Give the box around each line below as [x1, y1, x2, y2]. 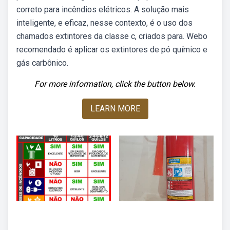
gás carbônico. [16, 58, 68, 68]
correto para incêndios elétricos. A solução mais [16, 5, 189, 14]
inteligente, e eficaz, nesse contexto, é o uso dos [16, 18, 193, 28]
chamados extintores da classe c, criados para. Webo [16, 31, 207, 41]
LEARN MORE [90, 104, 140, 113]
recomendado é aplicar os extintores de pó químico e [16, 45, 207, 54]
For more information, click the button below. [34, 79, 196, 89]
